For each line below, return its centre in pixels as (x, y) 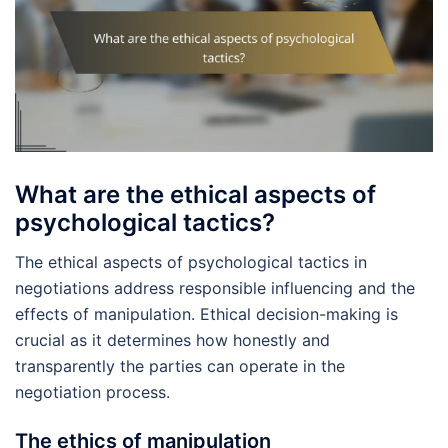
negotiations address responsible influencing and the (215, 288)
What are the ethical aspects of (195, 195)
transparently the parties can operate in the (180, 366)
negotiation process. (92, 392)
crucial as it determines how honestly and (172, 340)
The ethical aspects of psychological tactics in (191, 262)
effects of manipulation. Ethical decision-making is (206, 314)
